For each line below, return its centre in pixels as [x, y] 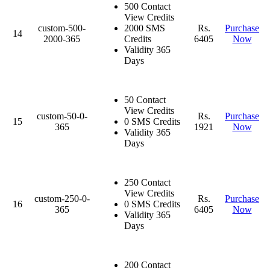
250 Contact [147, 182]
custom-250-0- [62, 198]
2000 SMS [145, 28]
